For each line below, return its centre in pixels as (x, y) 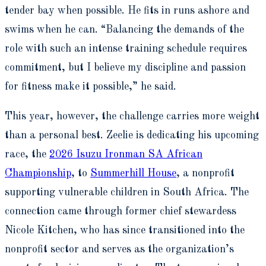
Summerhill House (133, 173)
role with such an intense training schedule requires (126, 48)
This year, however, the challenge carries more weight (132, 116)
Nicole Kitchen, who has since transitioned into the (125, 230)
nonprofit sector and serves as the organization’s (119, 249)
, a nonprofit (205, 173)
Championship (38, 173)
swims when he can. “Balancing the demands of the (124, 29)
